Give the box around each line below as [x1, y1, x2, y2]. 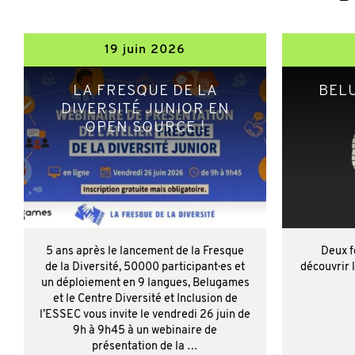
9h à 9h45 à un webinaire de [73, 324, 217, 337]
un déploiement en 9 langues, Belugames [40, 277, 250, 289]
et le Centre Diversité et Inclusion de [52, 292, 238, 305]
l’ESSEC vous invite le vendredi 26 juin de [40, 308, 250, 321]
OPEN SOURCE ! [85, 120, 205, 136]
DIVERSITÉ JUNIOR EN [60, 101, 230, 117]
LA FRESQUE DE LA [72, 83, 218, 99]
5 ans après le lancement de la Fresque [46, 245, 244, 258]
